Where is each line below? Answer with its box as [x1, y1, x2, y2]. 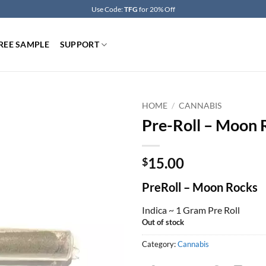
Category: [142, 239, 178, 249]
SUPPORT [59, 39, 99, 49]
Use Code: [91, 4, 124, 14]
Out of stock [142, 217, 184, 227]
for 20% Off [137, 4, 175, 14]
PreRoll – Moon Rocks [142, 179, 258, 194]
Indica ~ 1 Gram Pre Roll [142, 204, 240, 216]
